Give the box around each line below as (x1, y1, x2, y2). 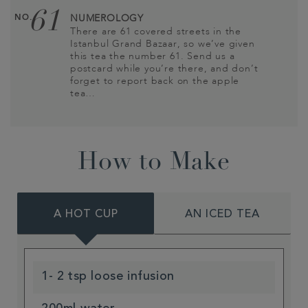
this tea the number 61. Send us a (70, 51, 235, 61)
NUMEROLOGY (70, 13, 144, 23)
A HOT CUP (53, 208, 118, 220)
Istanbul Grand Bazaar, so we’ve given (70, 38, 255, 49)
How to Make (78, 151, 230, 176)
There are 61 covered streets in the (70, 26, 242, 36)
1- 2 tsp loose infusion (41, 270, 175, 283)
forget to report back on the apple (70, 76, 240, 86)
